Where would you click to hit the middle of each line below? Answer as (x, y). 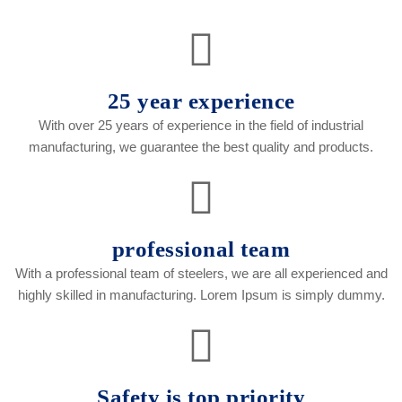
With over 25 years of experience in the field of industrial (201, 126)
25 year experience (201, 101)
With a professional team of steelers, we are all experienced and (201, 274)
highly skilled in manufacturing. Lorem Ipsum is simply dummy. (201, 295)
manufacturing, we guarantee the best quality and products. (201, 147)
